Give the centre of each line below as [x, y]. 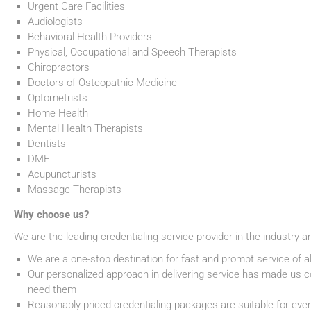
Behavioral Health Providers [90, 37]
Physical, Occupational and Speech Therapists [132, 52]
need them [52, 290]
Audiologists [55, 22]
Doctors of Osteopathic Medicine [102, 83]
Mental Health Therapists [85, 129]
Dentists [47, 144]
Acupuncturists [62, 175]
